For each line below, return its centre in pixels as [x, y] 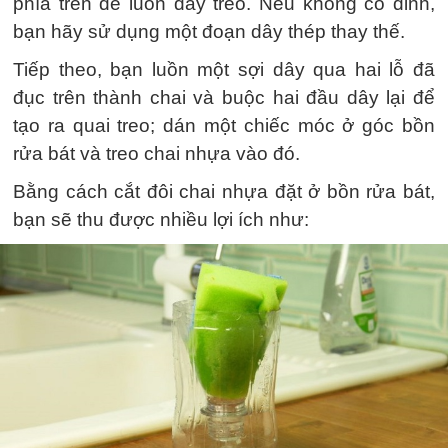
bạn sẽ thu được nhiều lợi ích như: [161, 219]
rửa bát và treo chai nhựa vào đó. [156, 153]
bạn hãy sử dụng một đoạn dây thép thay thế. [209, 31]
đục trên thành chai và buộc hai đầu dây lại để [224, 97]
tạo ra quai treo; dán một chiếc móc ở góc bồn [224, 125]
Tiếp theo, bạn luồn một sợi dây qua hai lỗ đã [224, 69]
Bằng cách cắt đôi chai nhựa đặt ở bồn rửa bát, [224, 191]
